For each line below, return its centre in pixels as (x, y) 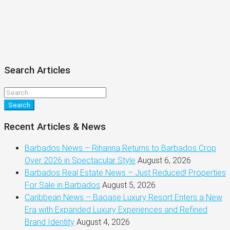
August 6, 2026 (164, 161)
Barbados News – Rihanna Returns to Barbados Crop (120, 148)
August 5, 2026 (129, 185)
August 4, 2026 (103, 222)
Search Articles (37, 71)
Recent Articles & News (55, 127)
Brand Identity (50, 222)
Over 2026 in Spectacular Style (80, 161)
